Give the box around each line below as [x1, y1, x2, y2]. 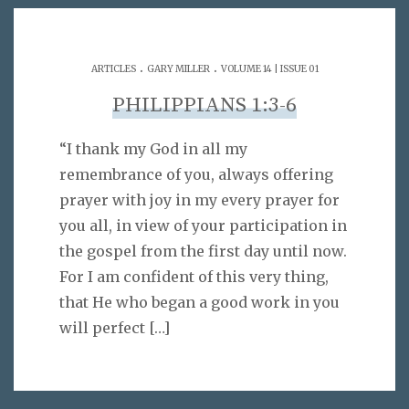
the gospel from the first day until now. [59, 242, 347, 261]
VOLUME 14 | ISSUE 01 [220, 63, 319, 76]
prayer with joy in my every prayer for [59, 191, 340, 210]
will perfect [59, 319, 145, 338]
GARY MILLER [146, 63, 210, 76]
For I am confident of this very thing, [59, 267, 329, 287]
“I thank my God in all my [59, 140, 247, 159]
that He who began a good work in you [59, 293, 340, 312]
